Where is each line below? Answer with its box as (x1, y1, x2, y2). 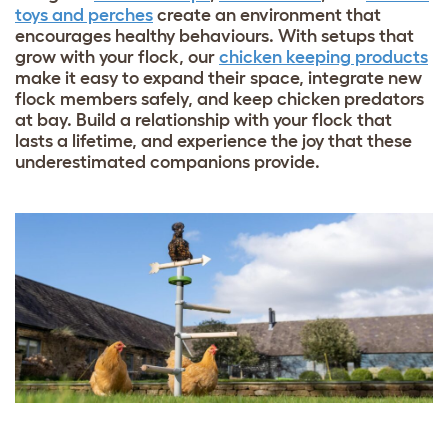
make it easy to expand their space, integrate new (15, 67, 422, 88)
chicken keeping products (219, 46, 428, 67)
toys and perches (15, 4, 153, 25)
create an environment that (153, 4, 381, 25)
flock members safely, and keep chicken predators (15, 88, 424, 109)
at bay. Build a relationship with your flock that (15, 109, 392, 130)
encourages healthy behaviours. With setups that (15, 25, 414, 46)
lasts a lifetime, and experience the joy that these (15, 130, 412, 151)
